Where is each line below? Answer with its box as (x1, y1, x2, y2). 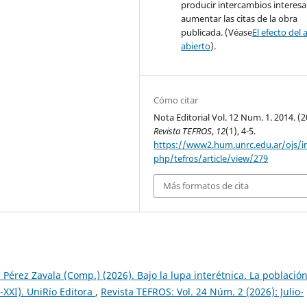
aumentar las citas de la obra (181, 12, 298, 25)
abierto (181, 40, 211, 53)
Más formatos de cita (163, 180, 249, 193)
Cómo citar (153, 94, 199, 107)
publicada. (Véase (181, 26, 253, 39)
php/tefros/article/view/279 (153, 152, 269, 165)
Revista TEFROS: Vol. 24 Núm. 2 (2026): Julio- (101, 284, 304, 298)
